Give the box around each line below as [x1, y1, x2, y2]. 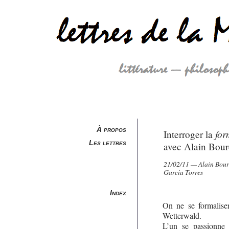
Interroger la [163, 128, 215, 141]
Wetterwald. [162, 210, 201, 221]
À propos [97, 125, 127, 133]
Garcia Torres [163, 167, 203, 177]
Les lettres [89, 139, 127, 147]
